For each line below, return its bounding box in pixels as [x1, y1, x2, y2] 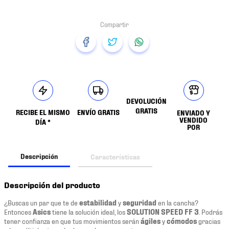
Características [90, 152, 140, 161]
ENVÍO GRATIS [77, 108, 120, 117]
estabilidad [79, 198, 117, 207]
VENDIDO [179, 116, 208, 124]
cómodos [167, 216, 197, 225]
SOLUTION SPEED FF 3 [127, 207, 199, 216]
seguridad [123, 198, 156, 207]
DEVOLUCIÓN [126, 97, 167, 105]
